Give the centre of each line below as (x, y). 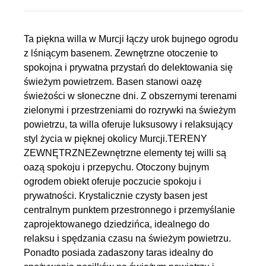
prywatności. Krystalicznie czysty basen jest (115, 196)
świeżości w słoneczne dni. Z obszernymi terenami (130, 96)
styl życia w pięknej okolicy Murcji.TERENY (115, 139)
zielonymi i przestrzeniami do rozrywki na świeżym (130, 110)
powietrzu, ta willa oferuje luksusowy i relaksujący (128, 124)
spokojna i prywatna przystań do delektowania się (128, 67)
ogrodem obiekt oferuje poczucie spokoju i (113, 181)
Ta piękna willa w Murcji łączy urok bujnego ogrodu (131, 39)
